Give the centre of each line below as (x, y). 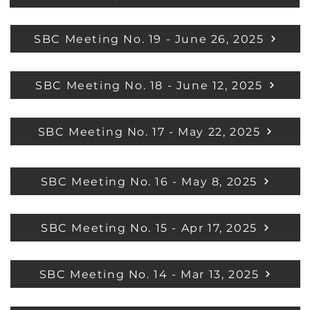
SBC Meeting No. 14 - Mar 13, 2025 (149, 274)
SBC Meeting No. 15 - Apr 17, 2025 (149, 228)
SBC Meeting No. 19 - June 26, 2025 (149, 39)
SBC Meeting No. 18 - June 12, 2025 (149, 85)
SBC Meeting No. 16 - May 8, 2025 (149, 181)
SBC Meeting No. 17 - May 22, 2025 (149, 131)
